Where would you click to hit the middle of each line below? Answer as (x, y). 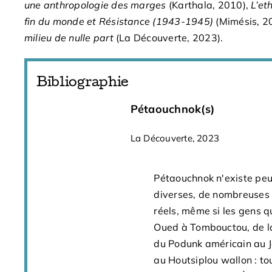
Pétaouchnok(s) (172, 109)
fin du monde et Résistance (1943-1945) (120, 21)
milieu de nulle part (70, 38)
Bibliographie (83, 84)
